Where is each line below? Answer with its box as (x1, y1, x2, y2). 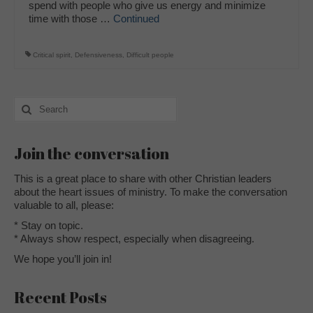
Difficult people (126, 50, 174, 59)
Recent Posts (14, 286, 107, 307)
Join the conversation (14, 143, 169, 163)
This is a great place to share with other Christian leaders (14, 172, 272, 184)
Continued (113, 12, 159, 24)
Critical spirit (33, 50, 71, 59)
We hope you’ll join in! (14, 252, 112, 265)
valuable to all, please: (14, 198, 114, 211)
